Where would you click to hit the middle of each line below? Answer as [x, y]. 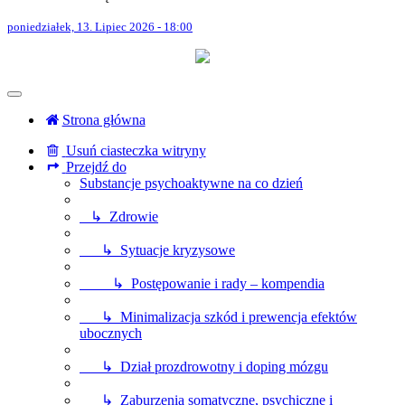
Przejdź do [96, 167]
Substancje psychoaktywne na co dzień [191, 184]
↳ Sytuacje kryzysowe [157, 250]
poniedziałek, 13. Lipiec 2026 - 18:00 [100, 27]
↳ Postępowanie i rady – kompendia [202, 284]
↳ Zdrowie [119, 217]
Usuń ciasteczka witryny [136, 151]
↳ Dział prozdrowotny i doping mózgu [204, 367]
